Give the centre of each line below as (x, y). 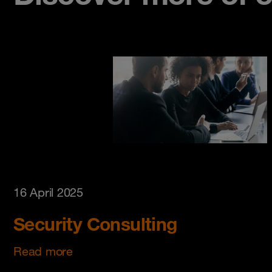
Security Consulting (95, 224)
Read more (43, 252)
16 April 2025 (48, 193)
